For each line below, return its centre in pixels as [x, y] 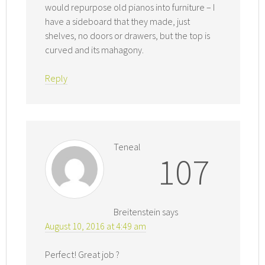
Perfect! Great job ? [83, 255]
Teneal [127, 147]
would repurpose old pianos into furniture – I [130, 7]
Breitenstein [137, 212]
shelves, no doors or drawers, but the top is [128, 36]
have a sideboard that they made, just [118, 22]
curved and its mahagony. [95, 50]
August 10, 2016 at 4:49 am [96, 226]
